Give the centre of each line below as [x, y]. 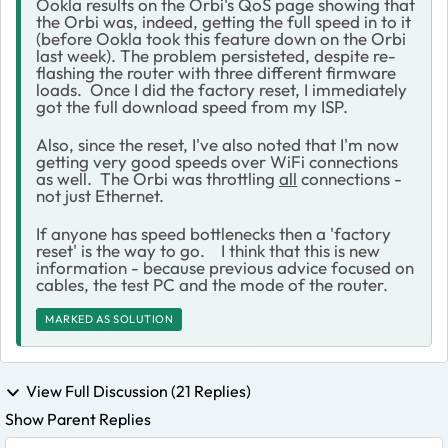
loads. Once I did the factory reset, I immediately [221, 89]
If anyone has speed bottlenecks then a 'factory [213, 233]
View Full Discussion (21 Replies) [138, 390]
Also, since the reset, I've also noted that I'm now [217, 144]
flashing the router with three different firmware [216, 72]
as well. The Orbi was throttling [157, 178]
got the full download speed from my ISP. [192, 106]
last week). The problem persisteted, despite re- [216, 55]
